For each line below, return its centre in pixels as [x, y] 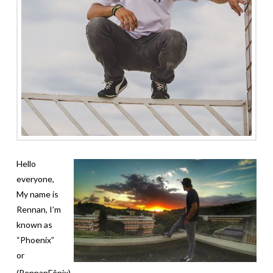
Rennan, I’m [38, 210]
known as [34, 225]
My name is [37, 194]
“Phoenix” [35, 240]
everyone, [35, 179]
